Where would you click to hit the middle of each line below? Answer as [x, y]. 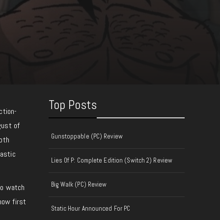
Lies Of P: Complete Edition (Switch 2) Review [111, 160]
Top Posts [73, 105]
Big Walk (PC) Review [79, 184]
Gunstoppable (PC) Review [87, 136]
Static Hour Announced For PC [91, 208]
